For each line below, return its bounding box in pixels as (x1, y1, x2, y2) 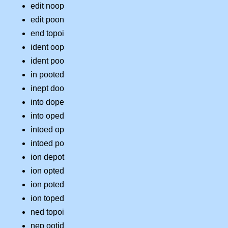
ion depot (31, 153, 64, 162)
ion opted (31, 166, 64, 176)
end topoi (31, 29, 64, 38)
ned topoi (31, 208, 64, 217)
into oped (31, 111, 64, 121)
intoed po (31, 139, 64, 148)
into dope (31, 98, 64, 107)
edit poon (31, 15, 64, 24)
